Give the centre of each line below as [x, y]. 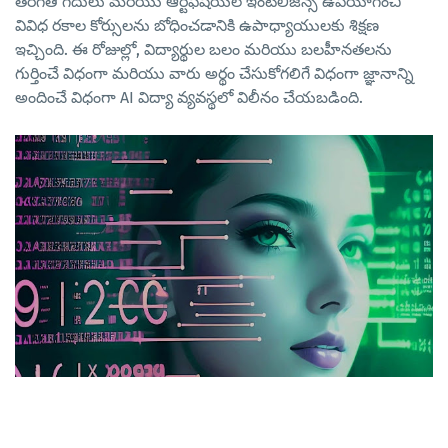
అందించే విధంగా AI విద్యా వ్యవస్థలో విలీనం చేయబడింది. [189, 98]
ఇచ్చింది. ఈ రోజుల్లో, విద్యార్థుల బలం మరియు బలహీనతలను [203, 50]
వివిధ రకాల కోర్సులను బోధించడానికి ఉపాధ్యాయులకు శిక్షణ [197, 26]
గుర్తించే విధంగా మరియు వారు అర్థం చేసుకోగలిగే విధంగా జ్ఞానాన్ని [214, 74]
